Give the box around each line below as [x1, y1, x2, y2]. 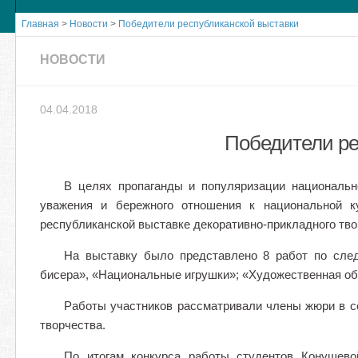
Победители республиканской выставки [118, 18, 299, 30]
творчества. [40, 318, 105, 332]
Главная [22, 18, 59, 30]
